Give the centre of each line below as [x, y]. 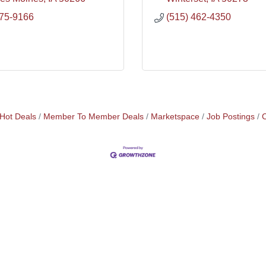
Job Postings [230, 117]
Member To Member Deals [93, 117]
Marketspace [175, 117]
